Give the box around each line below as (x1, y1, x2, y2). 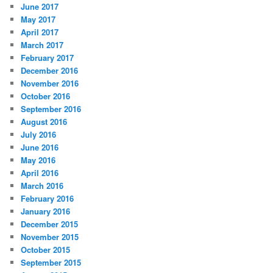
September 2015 (21, 257, 82, 269)
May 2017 (21, 13, 56, 26)
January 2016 (21, 205, 71, 218)
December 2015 (21, 218, 79, 230)
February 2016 (21, 193, 74, 205)
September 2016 (21, 103, 82, 115)
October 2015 (21, 244, 71, 256)
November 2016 (21, 77, 79, 90)
